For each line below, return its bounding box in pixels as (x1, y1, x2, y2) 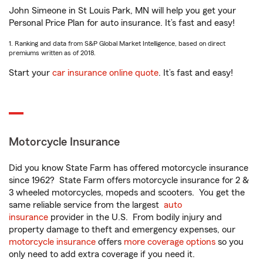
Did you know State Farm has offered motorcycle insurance (9, 163, 248, 173)
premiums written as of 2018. (9, 49, 96, 56)
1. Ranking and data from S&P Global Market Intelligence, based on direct (9, 40, 225, 47)
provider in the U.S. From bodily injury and (48, 213, 222, 222)
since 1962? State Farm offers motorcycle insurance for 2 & (9, 176, 249, 185)
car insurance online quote (52, 68, 159, 77)
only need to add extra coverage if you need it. (9, 249, 197, 259)
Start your (9, 68, 52, 77)
